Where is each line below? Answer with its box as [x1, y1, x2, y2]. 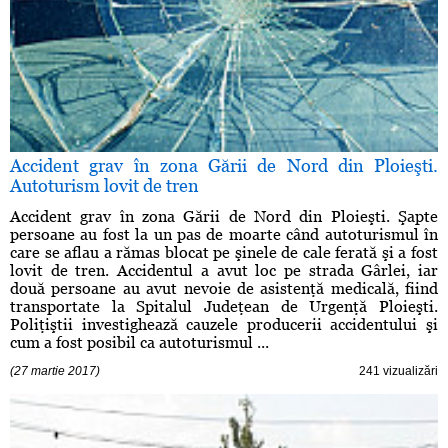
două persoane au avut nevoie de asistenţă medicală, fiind [10, 279, 438, 299]
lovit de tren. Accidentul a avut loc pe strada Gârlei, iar [10, 261, 438, 281]
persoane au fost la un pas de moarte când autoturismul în [10, 225, 438, 245]
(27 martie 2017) [10, 364, 100, 379]
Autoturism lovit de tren [10, 175, 199, 197]
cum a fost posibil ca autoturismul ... [10, 333, 269, 353]
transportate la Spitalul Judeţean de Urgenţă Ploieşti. [10, 297, 438, 317]
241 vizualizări [359, 364, 438, 379]
